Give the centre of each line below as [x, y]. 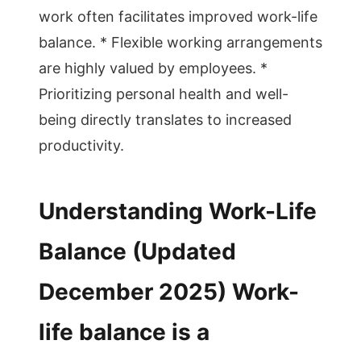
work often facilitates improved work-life [178, 17]
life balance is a [124, 332]
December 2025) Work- [169, 292]
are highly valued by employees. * [153, 68]
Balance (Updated [137, 251]
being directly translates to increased [165, 120]
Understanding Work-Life [178, 211]
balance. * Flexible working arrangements [180, 42]
